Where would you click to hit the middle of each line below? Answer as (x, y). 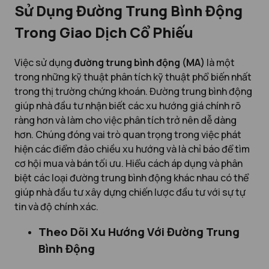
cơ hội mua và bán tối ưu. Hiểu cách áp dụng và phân (128, 163)
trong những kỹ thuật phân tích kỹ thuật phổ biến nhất (133, 77)
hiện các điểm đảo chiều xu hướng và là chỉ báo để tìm (132, 149)
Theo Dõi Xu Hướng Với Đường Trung (139, 232)
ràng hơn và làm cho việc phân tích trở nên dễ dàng (125, 120)
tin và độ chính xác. (56, 206)
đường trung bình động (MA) (139, 62)
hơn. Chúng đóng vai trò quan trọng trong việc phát (128, 134)
